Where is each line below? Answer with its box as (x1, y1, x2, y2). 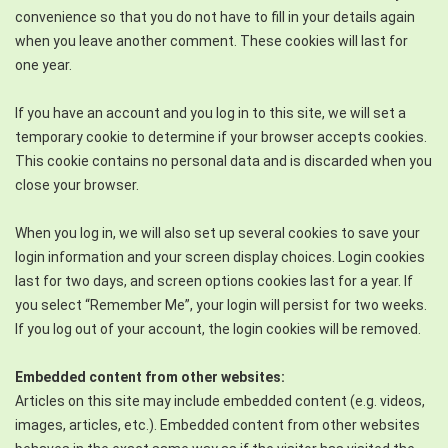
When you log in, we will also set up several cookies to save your (15, 225, 420, 241)
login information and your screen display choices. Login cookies (15, 249, 425, 265)
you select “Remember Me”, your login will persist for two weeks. (15, 297, 427, 313)
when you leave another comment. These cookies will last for (15, 33, 408, 49)
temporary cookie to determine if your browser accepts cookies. (15, 129, 427, 145)
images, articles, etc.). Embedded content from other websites (15, 417, 420, 433)
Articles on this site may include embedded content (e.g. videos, (15, 393, 425, 409)
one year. (15, 57, 72, 73)
